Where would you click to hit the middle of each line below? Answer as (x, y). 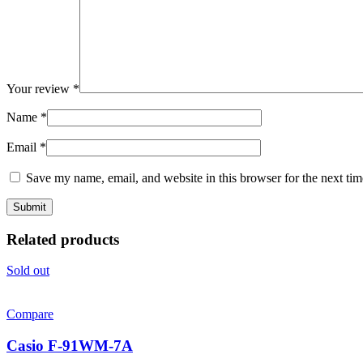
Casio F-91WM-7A (70, 346)
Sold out (28, 271)
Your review (40, 89)
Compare (30, 314)
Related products (63, 239)
